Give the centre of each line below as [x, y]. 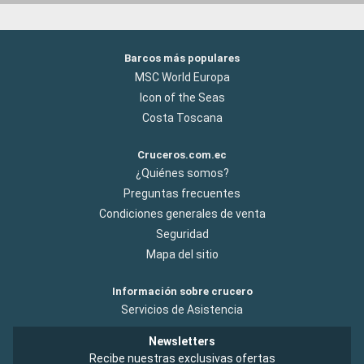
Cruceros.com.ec [182, 154]
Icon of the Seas [182, 97]
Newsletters [182, 341]
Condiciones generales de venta [182, 213]
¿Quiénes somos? [182, 173]
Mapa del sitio [182, 254]
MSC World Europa [182, 77]
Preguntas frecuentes [182, 193]
